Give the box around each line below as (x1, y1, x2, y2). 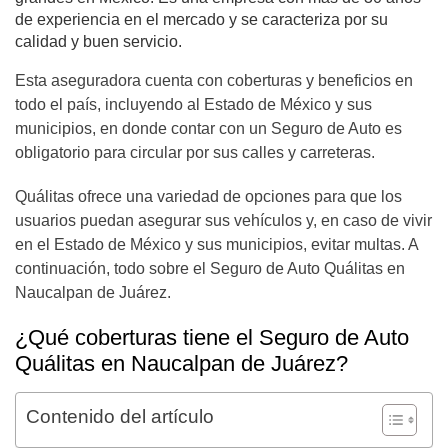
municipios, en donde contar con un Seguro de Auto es (15, 120, 402, 137)
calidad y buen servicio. (15, 33, 186, 50)
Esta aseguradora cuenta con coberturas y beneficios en (15, 72, 413, 89)
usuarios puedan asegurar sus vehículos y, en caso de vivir (15, 212, 432, 229)
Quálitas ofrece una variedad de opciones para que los (15, 188, 402, 205)
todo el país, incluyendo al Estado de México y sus (15, 96, 372, 113)
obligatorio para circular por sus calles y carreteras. (15, 144, 375, 161)
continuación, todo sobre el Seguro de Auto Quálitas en (15, 260, 405, 277)
